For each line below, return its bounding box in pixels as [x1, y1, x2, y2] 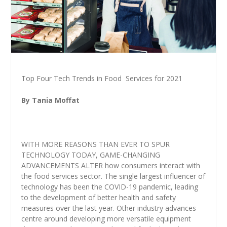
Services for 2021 [126, 73, 183, 83]
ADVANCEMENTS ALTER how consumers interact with [21, 161, 201, 171]
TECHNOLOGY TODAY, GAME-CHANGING [21, 150, 161, 160]
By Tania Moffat [21, 95, 80, 105]
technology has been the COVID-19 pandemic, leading [21, 182, 199, 192]
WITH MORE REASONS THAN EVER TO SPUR [21, 139, 170, 149]
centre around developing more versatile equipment [21, 214, 192, 224]
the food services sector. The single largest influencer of [21, 171, 206, 181]
